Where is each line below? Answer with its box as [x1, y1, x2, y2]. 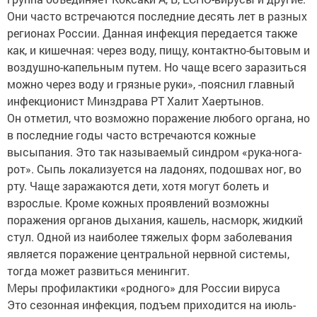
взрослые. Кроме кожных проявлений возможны [7, 195, 270, 210]
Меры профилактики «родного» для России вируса [7, 280, 280, 295]
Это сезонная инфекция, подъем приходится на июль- [7, 297, 296, 312]
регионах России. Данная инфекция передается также [7, 25, 297, 40]
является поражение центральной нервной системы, [7, 246, 289, 261]
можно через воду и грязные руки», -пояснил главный [7, 76, 294, 91]
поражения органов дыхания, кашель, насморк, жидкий [7, 212, 303, 227]
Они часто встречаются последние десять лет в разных [7, 8, 307, 23]
